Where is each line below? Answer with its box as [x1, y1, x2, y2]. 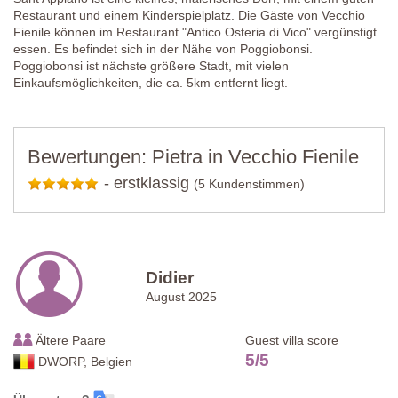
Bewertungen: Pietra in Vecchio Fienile [28, 145, 359, 168]
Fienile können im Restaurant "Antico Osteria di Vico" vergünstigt [13, 24, 377, 39]
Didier [146, 267, 195, 287]
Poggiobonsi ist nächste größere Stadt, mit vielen [13, 58, 289, 73]
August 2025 [146, 289, 218, 304]
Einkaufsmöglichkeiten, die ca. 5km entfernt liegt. [13, 75, 288, 90]
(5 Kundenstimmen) [194, 176, 305, 191]
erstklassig [114, 173, 189, 192]
